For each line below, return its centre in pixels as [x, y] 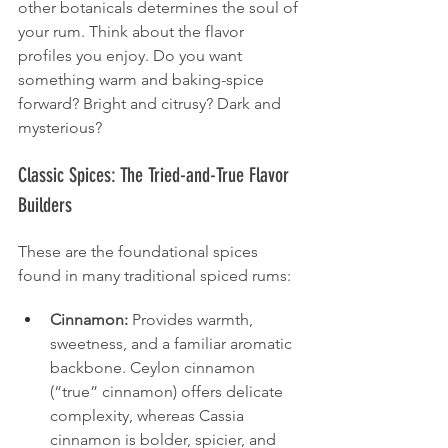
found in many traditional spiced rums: [154, 275]
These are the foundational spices [140, 251]
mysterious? [60, 127]
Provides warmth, [192, 319]
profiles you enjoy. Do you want [132, 55]
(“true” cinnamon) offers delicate [168, 391]
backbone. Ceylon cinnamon [154, 367]
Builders [45, 204]
